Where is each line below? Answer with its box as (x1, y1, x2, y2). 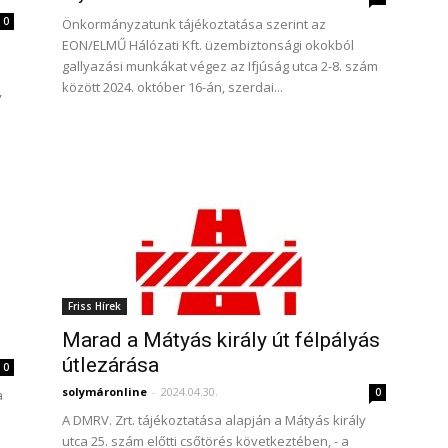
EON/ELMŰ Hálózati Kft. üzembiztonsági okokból (62, 36, 354, 54)
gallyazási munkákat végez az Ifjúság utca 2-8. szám (62, 57, 378, 75)
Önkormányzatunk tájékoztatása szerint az (62, 15, 326, 33)
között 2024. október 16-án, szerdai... (62, 78, 283, 96)
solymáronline (62, 384, 147, 399)
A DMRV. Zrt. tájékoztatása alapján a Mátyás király (62, 411, 366, 429)
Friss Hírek (68, 299, 121, 313)
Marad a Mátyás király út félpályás (62, 328, 380, 352)
